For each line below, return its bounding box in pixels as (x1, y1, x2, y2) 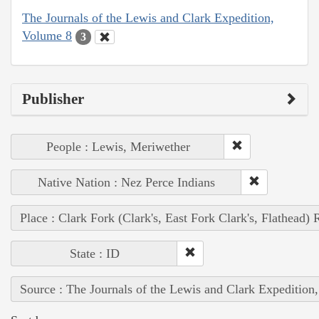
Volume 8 (22, 28, 72, 43)
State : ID (69, 246, 120, 261)
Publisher (22, 90, 84, 108)
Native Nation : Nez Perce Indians (38, 174, 215, 189)
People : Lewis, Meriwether (46, 139, 190, 154)
